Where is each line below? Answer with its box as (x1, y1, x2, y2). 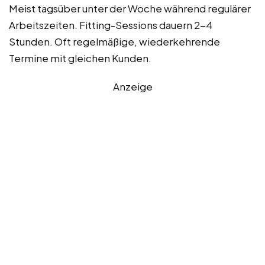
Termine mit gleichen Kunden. (9, 51, 151, 64)
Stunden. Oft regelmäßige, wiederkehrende (9, 34, 220, 48)
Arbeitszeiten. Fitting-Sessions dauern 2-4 (9, 18, 212, 31)
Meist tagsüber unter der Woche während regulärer (9, 1, 251, 15)
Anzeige (112, 79, 153, 93)
